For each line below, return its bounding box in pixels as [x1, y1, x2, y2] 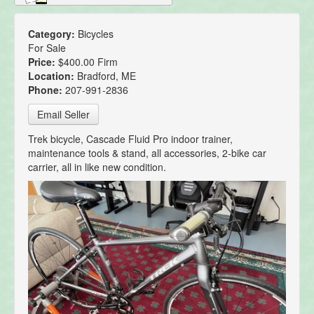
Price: [28, 55, 58, 69]
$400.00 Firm [58, 55, 118, 69]
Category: [28, 27, 78, 41]
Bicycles [78, 27, 114, 41]
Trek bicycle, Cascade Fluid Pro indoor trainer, [28, 132, 233, 146]
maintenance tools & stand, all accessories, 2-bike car [28, 146, 266, 161]
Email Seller [37, 107, 90, 122]
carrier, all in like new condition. [28, 160, 166, 175]
